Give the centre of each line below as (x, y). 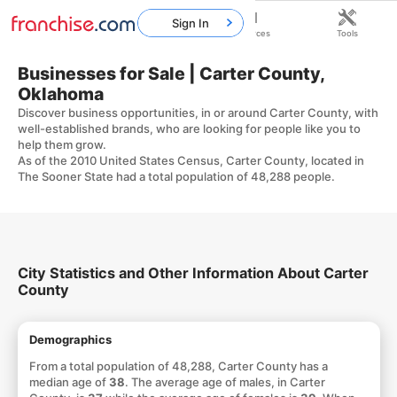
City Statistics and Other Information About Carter (193, 272)
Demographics (70, 339)
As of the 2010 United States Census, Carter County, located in (191, 160)
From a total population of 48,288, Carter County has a (178, 366)
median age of (69, 381)
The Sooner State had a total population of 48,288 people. (176, 176)
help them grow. (62, 144)
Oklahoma (60, 93)
